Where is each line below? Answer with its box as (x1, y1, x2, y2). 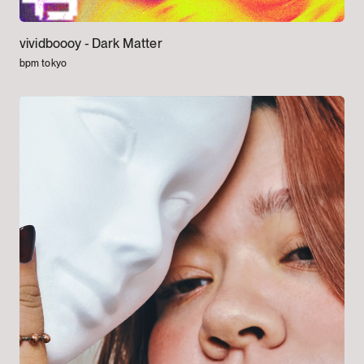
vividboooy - (19, 35, 92, 51)
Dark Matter (91, 35, 162, 51)
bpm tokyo (19, 57, 67, 69)
